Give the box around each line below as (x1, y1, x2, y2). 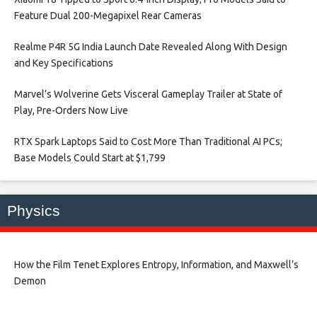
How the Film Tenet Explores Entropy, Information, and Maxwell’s (14, 258, 299, 270)
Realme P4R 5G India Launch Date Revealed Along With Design (14, 40, 287, 52)
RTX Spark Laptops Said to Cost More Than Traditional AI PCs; (14, 135, 282, 147)
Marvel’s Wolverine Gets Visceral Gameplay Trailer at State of (14, 88, 282, 100)
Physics (7, 202, 60, 219)
